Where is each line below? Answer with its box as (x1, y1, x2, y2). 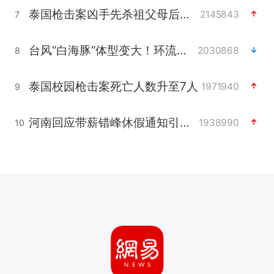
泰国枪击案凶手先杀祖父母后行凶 (179, 6, 190, 21)
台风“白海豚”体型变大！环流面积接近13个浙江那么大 (176, 42, 187, 57)
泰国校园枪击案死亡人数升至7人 (28, 78, 198, 94)
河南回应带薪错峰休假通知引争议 (179, 114, 190, 130)
